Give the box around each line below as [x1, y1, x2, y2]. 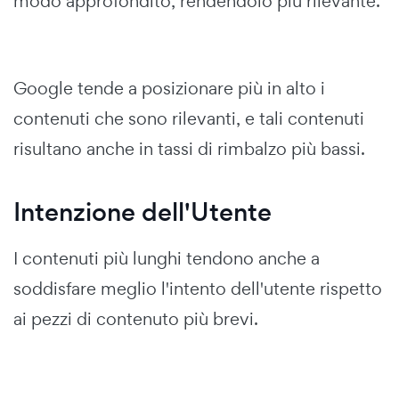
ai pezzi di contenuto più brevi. [13, 306, 258, 330]
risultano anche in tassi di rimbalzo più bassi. [13, 136, 365, 160]
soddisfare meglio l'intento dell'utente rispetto [13, 276, 382, 300]
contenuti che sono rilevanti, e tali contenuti [13, 106, 364, 130]
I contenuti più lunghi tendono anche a [13, 246, 320, 270]
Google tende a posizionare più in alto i [13, 76, 325, 100]
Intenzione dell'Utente [13, 194, 272, 230]
